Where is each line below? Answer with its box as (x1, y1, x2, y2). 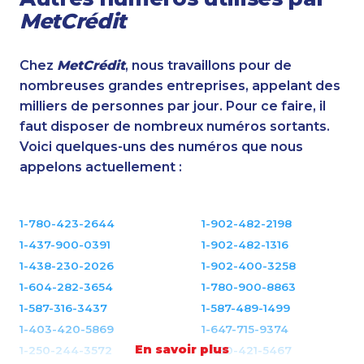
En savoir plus (135, 341, 229, 357)
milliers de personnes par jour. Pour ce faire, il (19, 97, 326, 114)
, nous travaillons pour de (125, 57, 292, 73)
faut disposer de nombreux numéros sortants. (19, 118, 330, 134)
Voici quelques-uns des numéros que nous (19, 138, 303, 154)
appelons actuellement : (19, 158, 182, 175)
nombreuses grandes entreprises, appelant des (19, 77, 340, 93)
